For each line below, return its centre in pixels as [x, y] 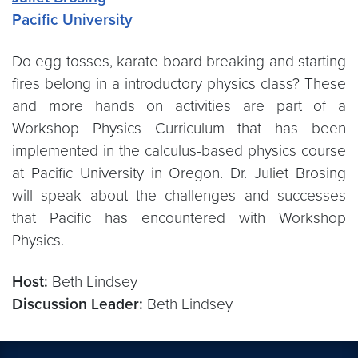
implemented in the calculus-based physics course [179, 151]
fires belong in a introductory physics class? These [179, 84]
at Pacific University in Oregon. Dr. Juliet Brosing [179, 173]
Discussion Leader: [78, 304]
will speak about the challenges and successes [179, 195]
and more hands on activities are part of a [179, 106]
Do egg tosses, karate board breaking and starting [179, 61]
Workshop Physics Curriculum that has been [179, 128]
